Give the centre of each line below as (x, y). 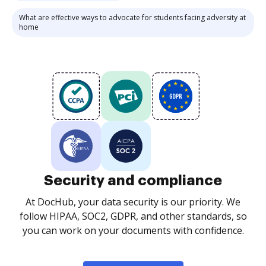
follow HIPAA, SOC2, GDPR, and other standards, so (133, 216)
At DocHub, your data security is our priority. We (133, 202)
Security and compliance (133, 180)
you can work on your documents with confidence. (133, 230)
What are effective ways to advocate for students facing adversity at (132, 18)
